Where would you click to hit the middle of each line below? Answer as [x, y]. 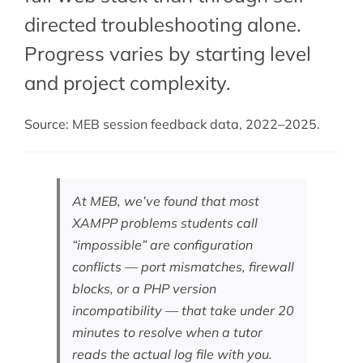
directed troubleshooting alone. [162, 25]
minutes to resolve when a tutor [167, 333]
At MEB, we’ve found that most [165, 201]
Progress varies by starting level [167, 54]
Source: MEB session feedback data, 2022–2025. [172, 124]
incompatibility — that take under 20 [183, 311]
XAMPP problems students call [164, 223]
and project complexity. [127, 83]
